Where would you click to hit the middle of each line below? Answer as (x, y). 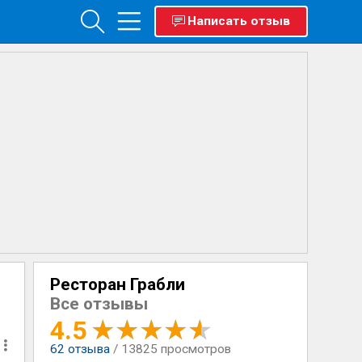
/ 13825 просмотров (172, 349)
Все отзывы (99, 304)
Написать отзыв (238, 21)
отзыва (87, 349)
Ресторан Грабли (117, 284)
